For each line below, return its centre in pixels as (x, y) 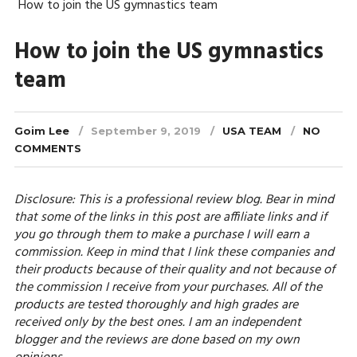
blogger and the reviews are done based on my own (157, 340)
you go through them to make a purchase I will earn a (161, 235)
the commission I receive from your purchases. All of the (168, 288)
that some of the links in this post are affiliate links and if (170, 218)
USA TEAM (251, 131)
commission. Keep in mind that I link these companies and (174, 253)
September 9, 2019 (145, 131)
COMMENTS (47, 148)
